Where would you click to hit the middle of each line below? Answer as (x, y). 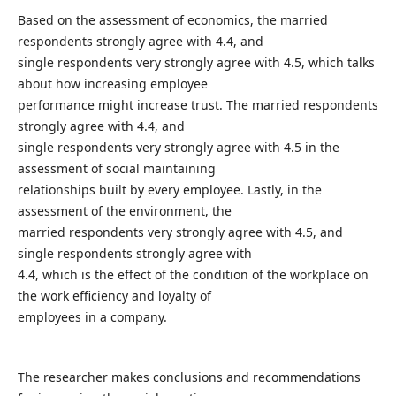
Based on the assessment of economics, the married (172, 20)
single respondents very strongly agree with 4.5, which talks (196, 63)
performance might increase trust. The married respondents (198, 105)
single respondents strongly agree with (134, 254)
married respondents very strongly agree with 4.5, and (180, 232)
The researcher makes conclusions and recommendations (189, 377)
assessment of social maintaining (116, 169)
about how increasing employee (112, 84)
